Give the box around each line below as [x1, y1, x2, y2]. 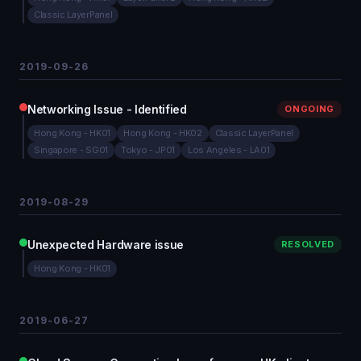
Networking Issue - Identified [27, 102, 187, 116]
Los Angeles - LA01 [188, 144, 270, 156]
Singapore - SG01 [34, 144, 108, 156]
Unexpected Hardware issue [27, 238, 184, 251]
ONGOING [284, 103, 334, 114]
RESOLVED [280, 239, 334, 250]
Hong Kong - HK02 [122, 127, 202, 139]
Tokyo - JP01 [120, 144, 176, 156]
